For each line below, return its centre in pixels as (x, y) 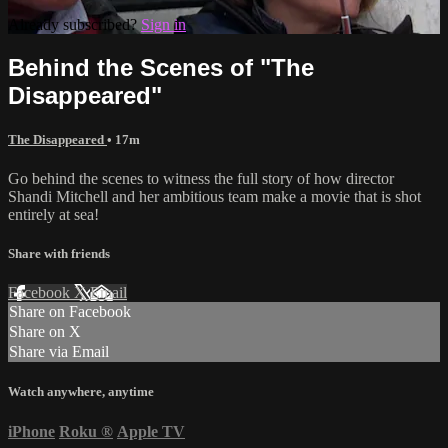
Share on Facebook (70, 312)
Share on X (45, 332)
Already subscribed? (74, 24)
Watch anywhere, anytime (81, 392)
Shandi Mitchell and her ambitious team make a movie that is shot (214, 196)
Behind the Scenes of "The (161, 67)
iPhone (31, 431)
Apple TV (151, 431)
